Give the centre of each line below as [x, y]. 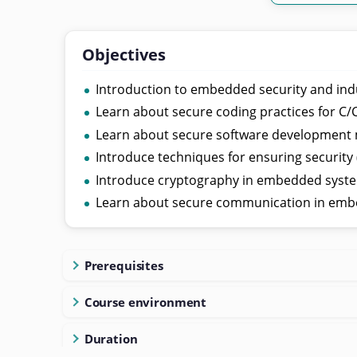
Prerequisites [124, 265]
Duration [111, 339]
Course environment [145, 302]
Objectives [124, 55]
